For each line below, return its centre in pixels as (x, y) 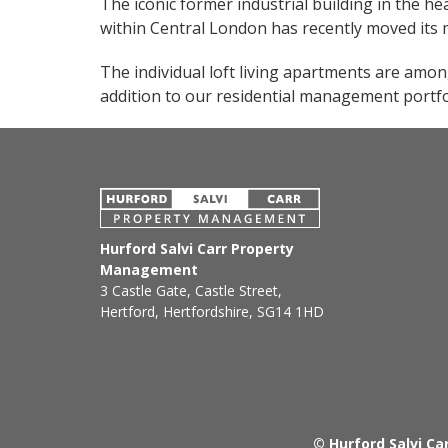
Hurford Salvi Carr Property (197, 249)
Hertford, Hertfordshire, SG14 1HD (212, 312)
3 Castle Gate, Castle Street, (191, 291)
